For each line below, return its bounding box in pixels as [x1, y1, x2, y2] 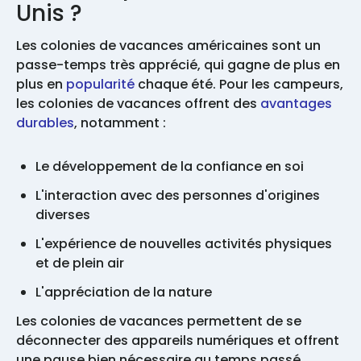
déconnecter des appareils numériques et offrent [16, 331, 339, 351]
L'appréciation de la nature [35, 283, 212, 302]
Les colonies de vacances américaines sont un [16, 36, 321, 56]
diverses [35, 205, 90, 225]
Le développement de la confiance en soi [35, 157, 307, 176]
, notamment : [74, 114, 169, 133]
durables [16, 114, 74, 133]
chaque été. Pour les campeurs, [135, 75, 343, 94]
